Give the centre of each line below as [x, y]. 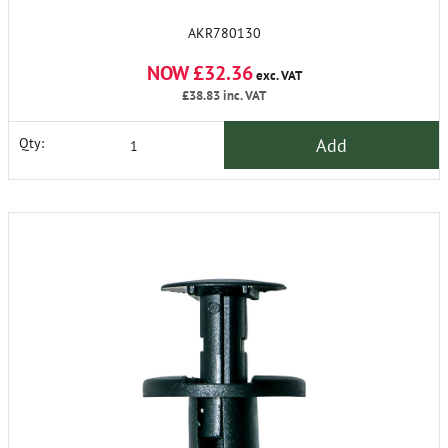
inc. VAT [243, 95]
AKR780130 [224, 33]
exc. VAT [277, 75]
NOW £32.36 [199, 73]
